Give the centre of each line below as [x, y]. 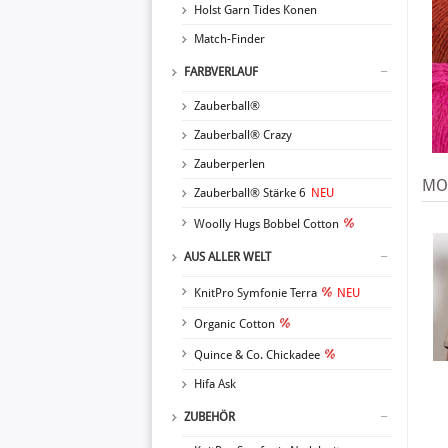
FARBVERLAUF [221, 72]
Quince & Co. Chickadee [257, 355]
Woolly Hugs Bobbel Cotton [266, 224]
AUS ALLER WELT [227, 257]
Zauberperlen [229, 164]
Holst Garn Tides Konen [255, 10]
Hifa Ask [215, 384]
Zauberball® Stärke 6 [250, 193]
